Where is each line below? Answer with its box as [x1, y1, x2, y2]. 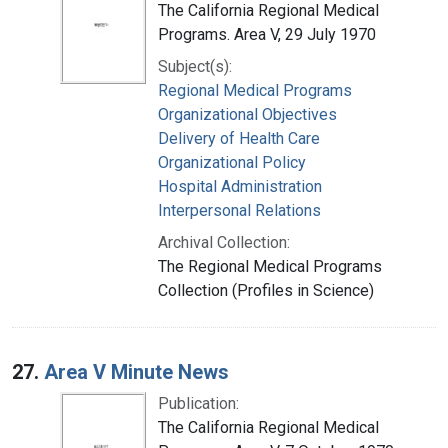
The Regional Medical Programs [158, 256, 382, 276]
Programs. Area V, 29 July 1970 [158, 24, 376, 44]
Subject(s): [158, 56, 232, 76]
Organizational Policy [158, 152, 306, 172]
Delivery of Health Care [158, 128, 320, 148]
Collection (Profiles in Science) [158, 280, 374, 300]
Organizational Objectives [158, 104, 337, 124]
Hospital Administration [158, 176, 322, 196]
